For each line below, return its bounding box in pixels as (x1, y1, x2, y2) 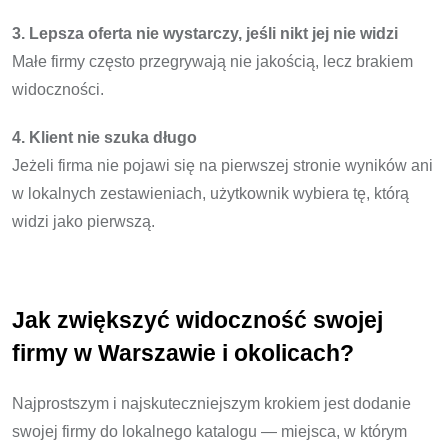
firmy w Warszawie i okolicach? (12, 341, 354, 367)
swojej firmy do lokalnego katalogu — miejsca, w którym (12, 423, 407, 441)
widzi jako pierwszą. (12, 213, 155, 231)
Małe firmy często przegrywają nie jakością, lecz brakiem (12, 53, 413, 71)
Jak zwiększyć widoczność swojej (12, 308, 383, 334)
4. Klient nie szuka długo (12, 129, 197, 147)
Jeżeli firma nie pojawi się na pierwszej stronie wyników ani (12, 157, 433, 175)
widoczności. (12, 81, 104, 99)
